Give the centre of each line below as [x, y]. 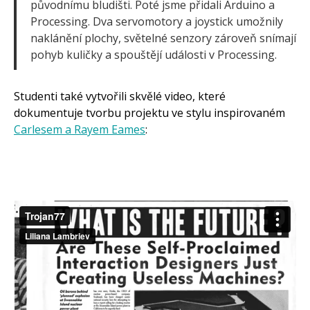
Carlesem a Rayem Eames [80, 129]
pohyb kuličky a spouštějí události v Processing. [154, 55]
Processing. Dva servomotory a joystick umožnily [157, 21]
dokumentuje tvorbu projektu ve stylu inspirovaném [149, 113]
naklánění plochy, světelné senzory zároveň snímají [163, 38]
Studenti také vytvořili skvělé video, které [120, 96]
